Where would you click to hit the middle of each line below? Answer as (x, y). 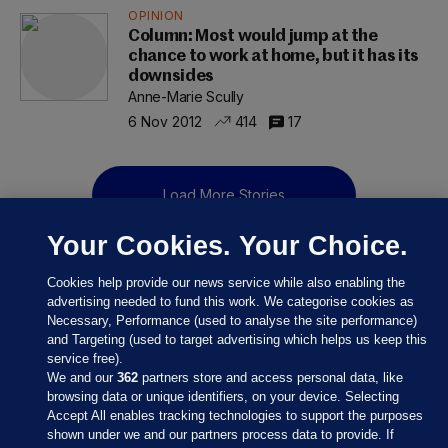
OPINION (156, 15)
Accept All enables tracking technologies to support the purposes (235, 415)
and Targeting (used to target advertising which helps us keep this (237, 339)
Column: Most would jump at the (253, 36)
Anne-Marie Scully (186, 96)
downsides (171, 76)
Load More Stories (224, 194)
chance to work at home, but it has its (274, 56)
